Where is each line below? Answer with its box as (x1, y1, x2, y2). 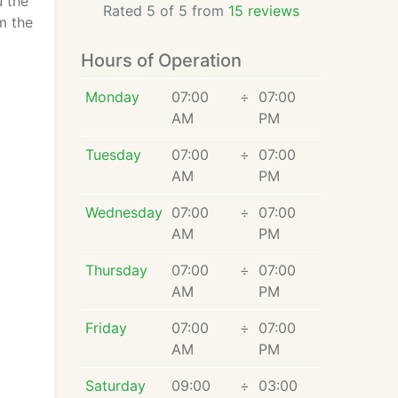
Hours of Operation (81, 50, 242, 71)
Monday (84, 88, 139, 106)
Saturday (84, 377, 146, 394)
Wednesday (84, 203, 163, 221)
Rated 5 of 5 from (102, 2, 228, 20)
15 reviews (227, 2, 299, 20)
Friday (84, 319, 127, 337)
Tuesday (84, 146, 141, 163)
